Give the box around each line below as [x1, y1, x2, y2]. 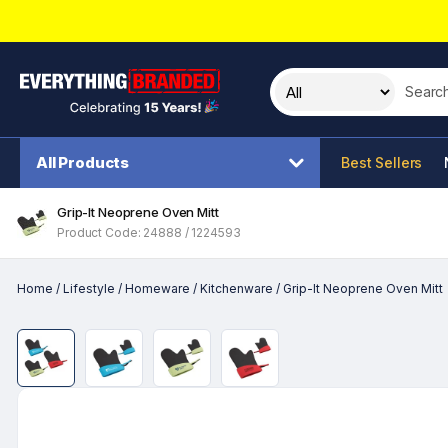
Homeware [125, 281, 190, 296]
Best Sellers [341, 154, 423, 171]
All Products [36, 153, 130, 172]
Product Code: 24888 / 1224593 [57, 225, 241, 240]
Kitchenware [200, 281, 273, 296]
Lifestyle [63, 281, 115, 296]
